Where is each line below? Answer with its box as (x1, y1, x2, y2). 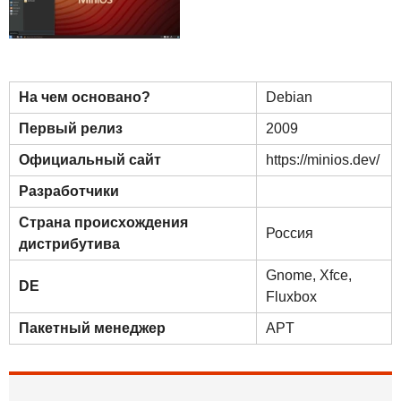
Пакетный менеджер (19, 320, 166, 337)
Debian (266, 90, 312, 106)
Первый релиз (19, 121, 123, 137)
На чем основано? (19, 90, 150, 106)
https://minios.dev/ (266, 152, 380, 168)
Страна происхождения (19, 215, 188, 231)
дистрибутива (19, 236, 120, 252)
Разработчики (19, 183, 119, 200)
